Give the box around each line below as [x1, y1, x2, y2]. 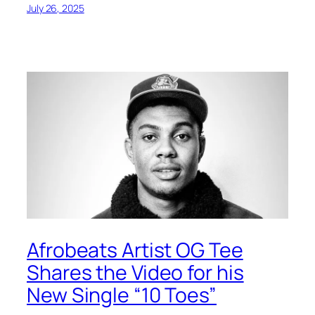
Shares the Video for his [27, 259, 244, 287]
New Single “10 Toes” [27, 281, 217, 309]
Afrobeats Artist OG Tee [27, 236, 243, 264]
